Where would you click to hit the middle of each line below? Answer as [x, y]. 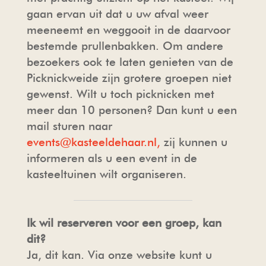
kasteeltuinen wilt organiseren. [106, 174]
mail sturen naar [69, 126]
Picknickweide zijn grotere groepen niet [129, 78]
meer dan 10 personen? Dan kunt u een [132, 110]
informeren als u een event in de [112, 158]
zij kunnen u [194, 142]
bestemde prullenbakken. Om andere [125, 46]
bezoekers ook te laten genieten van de [130, 62]
